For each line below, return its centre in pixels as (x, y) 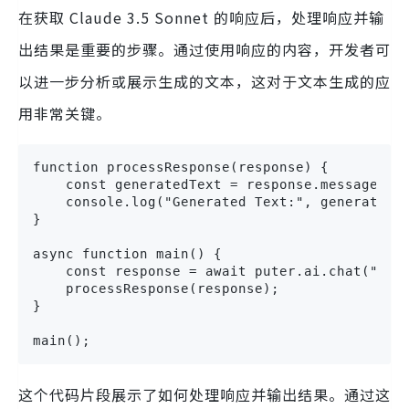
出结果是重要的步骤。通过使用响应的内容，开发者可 (204, 49)
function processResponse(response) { (181, 167)
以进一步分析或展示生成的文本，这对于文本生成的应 (204, 81)
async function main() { (127, 253)
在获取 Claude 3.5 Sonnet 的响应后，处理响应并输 (201, 17)
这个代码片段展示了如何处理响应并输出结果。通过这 (204, 394)
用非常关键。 (65, 113)
